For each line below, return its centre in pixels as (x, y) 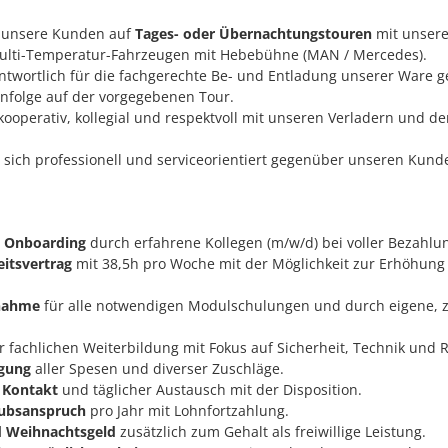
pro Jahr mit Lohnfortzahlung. (187, 410)
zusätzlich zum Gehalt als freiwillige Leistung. (270, 431)
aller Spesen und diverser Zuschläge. (157, 368)
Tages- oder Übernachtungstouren (253, 33)
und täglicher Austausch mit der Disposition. (209, 389)
